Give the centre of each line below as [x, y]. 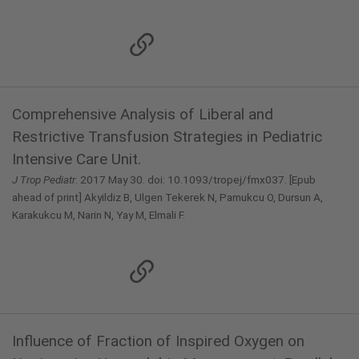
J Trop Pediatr [44, 179]
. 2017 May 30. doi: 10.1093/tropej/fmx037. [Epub [196, 179]
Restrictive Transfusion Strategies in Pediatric [167, 137]
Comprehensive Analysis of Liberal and [143, 114]
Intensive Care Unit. [77, 159]
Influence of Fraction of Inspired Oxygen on [158, 341]
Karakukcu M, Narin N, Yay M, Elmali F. [99, 215]
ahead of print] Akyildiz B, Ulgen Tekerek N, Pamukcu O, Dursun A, [167, 197]
